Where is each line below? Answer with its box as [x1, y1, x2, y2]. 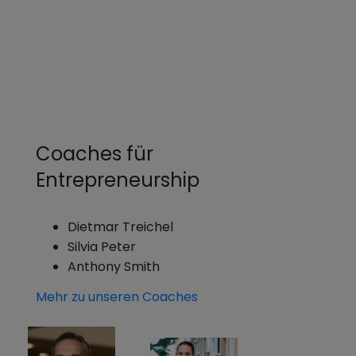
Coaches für [36, 140, 153, 167]
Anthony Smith [68, 257, 160, 276]
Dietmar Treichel [68, 217, 173, 236]
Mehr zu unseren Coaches [36, 287, 198, 306]
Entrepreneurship [36, 166, 199, 193]
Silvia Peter [68, 237, 136, 256]
